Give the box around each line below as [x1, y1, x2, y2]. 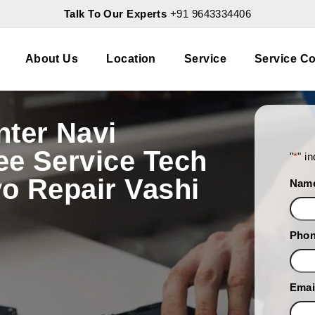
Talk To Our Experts [63, 8, 170, 20]
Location [106, 53, 156, 65]
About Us [25, 53, 79, 65]
